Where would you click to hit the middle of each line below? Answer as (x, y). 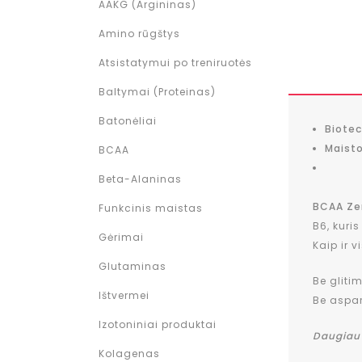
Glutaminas (133, 266)
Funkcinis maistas (151, 208)
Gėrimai (121, 237)
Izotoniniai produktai (158, 324)
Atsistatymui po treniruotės (175, 63)
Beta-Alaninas (140, 179)
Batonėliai (128, 121)
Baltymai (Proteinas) (157, 92)
